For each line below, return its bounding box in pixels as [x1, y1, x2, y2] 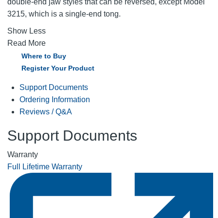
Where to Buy [21, 52, 66, 60]
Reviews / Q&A [19, 107, 72, 116]
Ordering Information [19, 95, 90, 104]
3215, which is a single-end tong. [7, 9, 121, 18]
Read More [7, 38, 46, 47]
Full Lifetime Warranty [7, 162, 82, 171]
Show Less [7, 26, 46, 35]
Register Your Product [21, 64, 94, 72]
